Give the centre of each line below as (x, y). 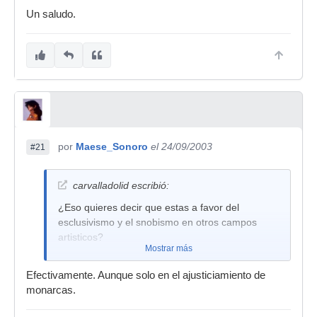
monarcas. (51, 290)
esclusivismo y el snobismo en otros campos (157, 222)
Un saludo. (51, 14)
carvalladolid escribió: (121, 185)
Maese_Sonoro (112, 146)
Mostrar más (168, 248)
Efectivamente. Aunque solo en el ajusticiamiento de (146, 275)
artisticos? (81, 237)
